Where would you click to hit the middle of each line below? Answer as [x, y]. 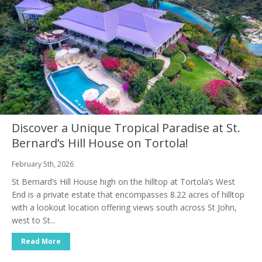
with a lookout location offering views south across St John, [124, 208]
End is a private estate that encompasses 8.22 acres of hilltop [128, 195]
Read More [41, 242]
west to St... [34, 220]
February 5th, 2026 [43, 164]
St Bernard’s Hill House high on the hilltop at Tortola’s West [123, 182]
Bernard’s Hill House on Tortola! [100, 143]
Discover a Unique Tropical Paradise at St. [126, 128]
